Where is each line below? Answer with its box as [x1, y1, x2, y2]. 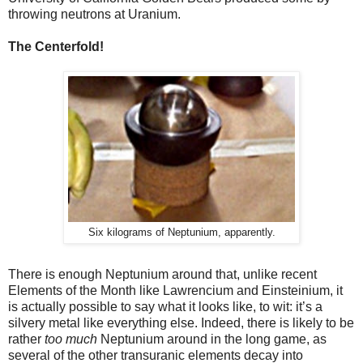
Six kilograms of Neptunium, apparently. [88, 226, 275, 238]
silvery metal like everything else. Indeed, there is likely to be [8, 315, 354, 330]
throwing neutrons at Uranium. [8, 6, 181, 21]
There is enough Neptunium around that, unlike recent [8, 267, 317, 281]
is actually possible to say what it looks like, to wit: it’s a [8, 299, 322, 314]
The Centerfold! [8, 39, 104, 53]
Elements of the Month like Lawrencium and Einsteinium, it [8, 283, 343, 297]
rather [8, 331, 45, 346]
